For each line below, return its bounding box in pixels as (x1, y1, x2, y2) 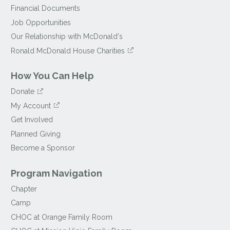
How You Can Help (11, 70, 94, 82)
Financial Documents (11, 4, 81, 13)
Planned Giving (11, 129, 61, 138)
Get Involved (11, 116, 53, 124)
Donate (11, 87, 35, 96)
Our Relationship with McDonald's (11, 32, 123, 41)
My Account (11, 101, 51, 110)
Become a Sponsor (11, 144, 75, 152)
